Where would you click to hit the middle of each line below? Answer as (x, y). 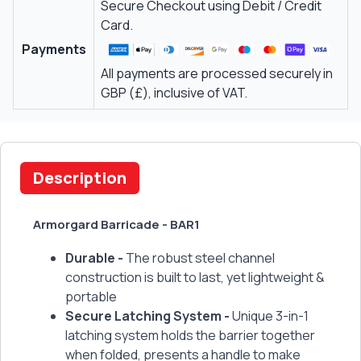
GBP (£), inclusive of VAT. (174, 93)
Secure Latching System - (149, 316)
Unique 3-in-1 (270, 316)
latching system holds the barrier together (190, 335)
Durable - (95, 258)
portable (91, 297)
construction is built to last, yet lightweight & (195, 277)
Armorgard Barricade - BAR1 (116, 224)
